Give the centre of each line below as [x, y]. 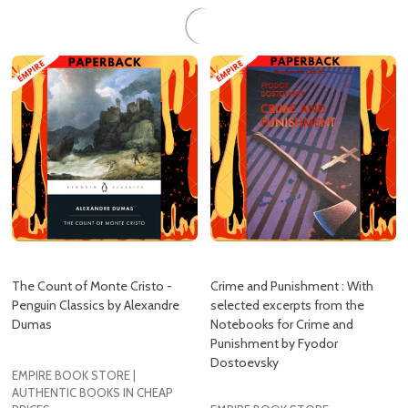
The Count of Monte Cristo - [92, 240]
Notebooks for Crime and [282, 279]
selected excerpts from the [287, 260]
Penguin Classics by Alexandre [96, 260]
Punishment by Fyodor [274, 298]
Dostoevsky [245, 317]
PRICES [31, 364]
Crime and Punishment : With [292, 240]
